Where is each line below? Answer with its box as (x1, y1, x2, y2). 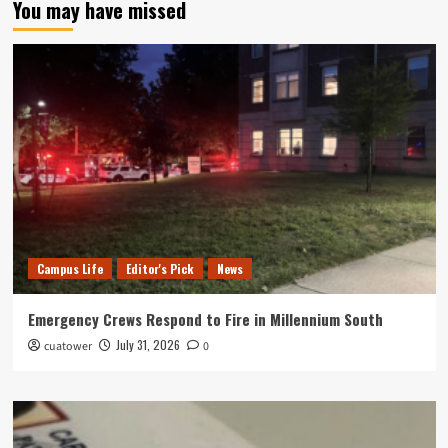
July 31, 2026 (115, 336, 180, 354)
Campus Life (36, 260, 103, 278)
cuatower (43, 338, 92, 356)
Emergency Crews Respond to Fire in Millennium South (27, 308, 383, 331)
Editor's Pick (125, 260, 194, 278)
